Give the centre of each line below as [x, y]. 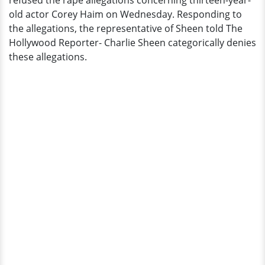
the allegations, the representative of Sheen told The [126, 28]
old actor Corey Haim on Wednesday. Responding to [125, 14]
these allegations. [48, 57]
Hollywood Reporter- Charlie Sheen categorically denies [132, 43]
